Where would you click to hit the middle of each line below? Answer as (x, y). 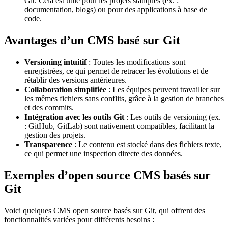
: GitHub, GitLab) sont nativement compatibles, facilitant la (119, 126)
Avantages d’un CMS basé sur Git (92, 40)
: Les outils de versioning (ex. (173, 117)
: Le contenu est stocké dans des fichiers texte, (147, 145)
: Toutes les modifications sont (136, 62)
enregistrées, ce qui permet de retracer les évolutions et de (116, 71)
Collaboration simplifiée (65, 90)
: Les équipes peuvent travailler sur (163, 90)
